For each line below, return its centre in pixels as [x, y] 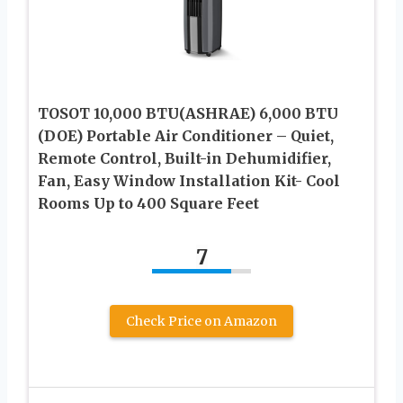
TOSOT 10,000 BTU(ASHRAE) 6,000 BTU [188, 113]
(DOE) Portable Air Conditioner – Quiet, [186, 135]
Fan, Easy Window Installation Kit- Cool [189, 180]
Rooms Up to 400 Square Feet [148, 203]
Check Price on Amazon [201, 321]
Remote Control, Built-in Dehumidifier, [184, 158]
